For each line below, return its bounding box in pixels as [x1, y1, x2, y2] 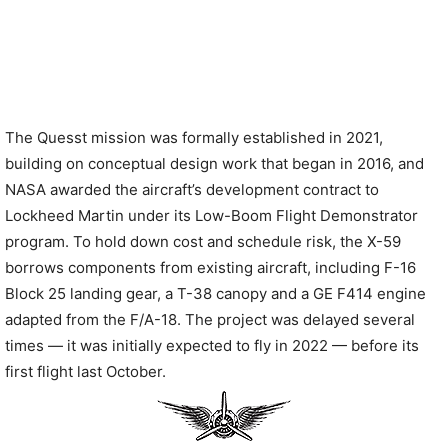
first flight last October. [5, 362, 166, 381]
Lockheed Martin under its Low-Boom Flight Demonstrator [5, 206, 418, 225]
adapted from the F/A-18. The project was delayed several [5, 310, 415, 329]
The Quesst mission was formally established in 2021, [5, 128, 383, 147]
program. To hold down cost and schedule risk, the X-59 [5, 232, 401, 251]
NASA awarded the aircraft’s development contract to [5, 180, 379, 199]
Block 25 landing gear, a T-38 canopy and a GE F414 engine [5, 284, 426, 303]
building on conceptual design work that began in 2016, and [5, 154, 424, 173]
